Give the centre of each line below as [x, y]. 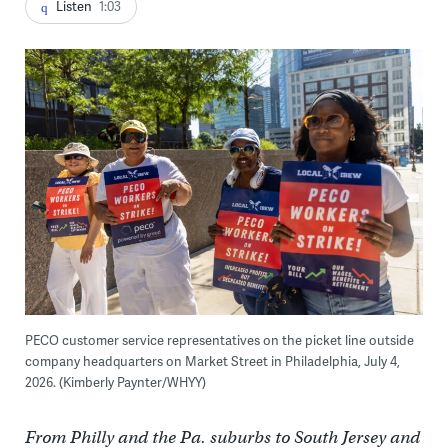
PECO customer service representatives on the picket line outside [219, 339]
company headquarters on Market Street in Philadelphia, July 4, [212, 360]
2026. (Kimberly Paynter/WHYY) [115, 381]
